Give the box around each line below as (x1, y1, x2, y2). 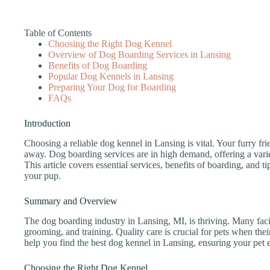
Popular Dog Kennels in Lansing (48, 71, 174, 81)
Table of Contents (24, 28, 92, 38)
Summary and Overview (24, 195, 118, 206)
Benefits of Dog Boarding (48, 60, 147, 71)
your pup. (24, 170, 61, 181)
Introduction (24, 118, 71, 128)
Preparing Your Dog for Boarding (48, 82, 176, 92)
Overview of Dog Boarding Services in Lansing (48, 49, 231, 60)
